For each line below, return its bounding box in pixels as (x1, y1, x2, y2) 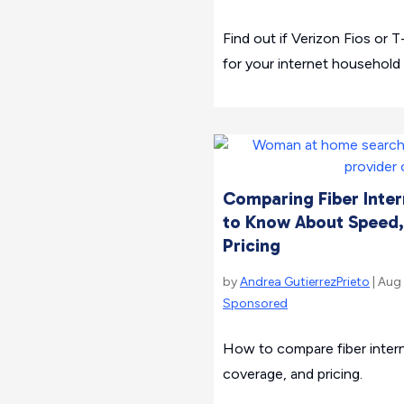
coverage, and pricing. (223, 365, 363, 382)
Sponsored (223, 296, 288, 311)
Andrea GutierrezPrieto (240, 274, 370, 289)
